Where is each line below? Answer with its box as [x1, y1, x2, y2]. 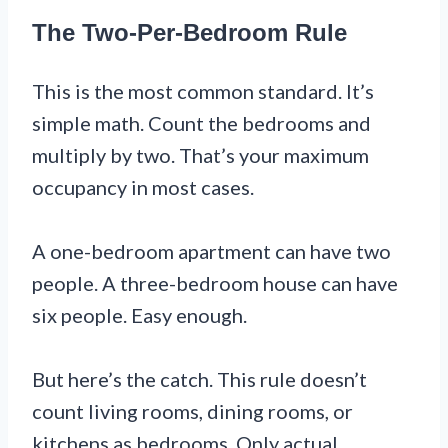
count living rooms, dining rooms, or [32, 399, 353, 424]
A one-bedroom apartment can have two [32, 239, 391, 264]
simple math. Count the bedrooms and [32, 111, 371, 136]
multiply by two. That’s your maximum [32, 143, 369, 168]
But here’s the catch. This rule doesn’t [32, 367, 367, 392]
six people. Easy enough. [32, 303, 247, 328]
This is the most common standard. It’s [32, 79, 374, 104]
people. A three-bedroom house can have [32, 271, 398, 296]
